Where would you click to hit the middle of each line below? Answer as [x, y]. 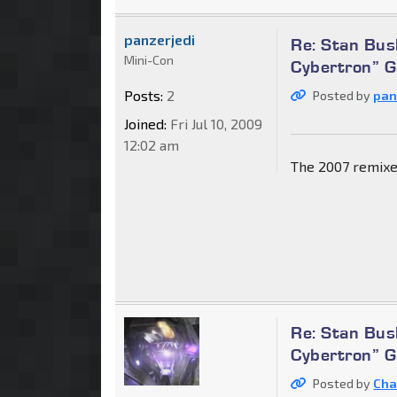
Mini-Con [149, 59]
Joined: [145, 123]
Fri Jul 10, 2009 [214, 123]
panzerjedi [160, 39]
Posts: [144, 95]
